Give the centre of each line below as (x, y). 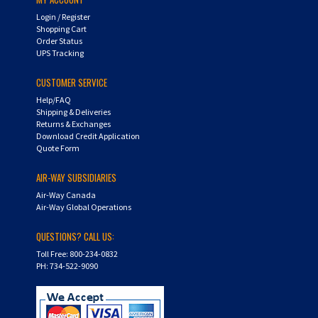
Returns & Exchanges (74, 110)
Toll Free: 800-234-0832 (77, 240)
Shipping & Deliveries (74, 98)
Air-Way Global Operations (84, 193)
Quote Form (58, 134)
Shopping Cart (62, 15)
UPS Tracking (60, 39)
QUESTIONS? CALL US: (76, 222)
